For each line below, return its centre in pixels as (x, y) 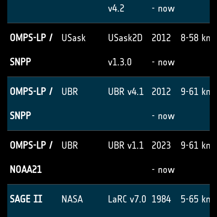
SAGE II (26, 199)
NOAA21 (26, 170)
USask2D (125, 38)
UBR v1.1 (126, 145)
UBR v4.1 (126, 92)
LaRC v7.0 (127, 199)
